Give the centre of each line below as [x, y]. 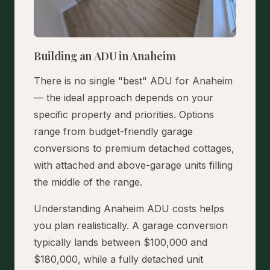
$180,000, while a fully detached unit [118, 259]
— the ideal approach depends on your [124, 97]
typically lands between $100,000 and [121, 242]
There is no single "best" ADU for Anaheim [133, 80]
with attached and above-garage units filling [133, 165]
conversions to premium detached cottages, [134, 148]
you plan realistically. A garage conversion [131, 225]
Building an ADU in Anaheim [105, 55]
